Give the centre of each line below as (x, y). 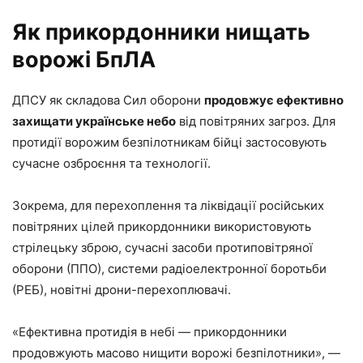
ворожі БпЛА (84, 59)
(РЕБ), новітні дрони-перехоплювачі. (122, 289)
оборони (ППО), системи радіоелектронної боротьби (169, 268)
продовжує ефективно (274, 100)
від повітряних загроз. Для (256, 121)
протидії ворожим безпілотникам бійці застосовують (169, 142)
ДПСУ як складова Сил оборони (108, 100)
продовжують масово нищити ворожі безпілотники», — (176, 352)
